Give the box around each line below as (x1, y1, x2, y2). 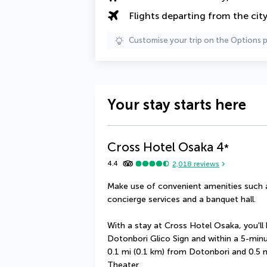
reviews (192, 159, 220, 168)
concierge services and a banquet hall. (107, 194, 256, 204)
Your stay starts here (107, 96, 246, 113)
